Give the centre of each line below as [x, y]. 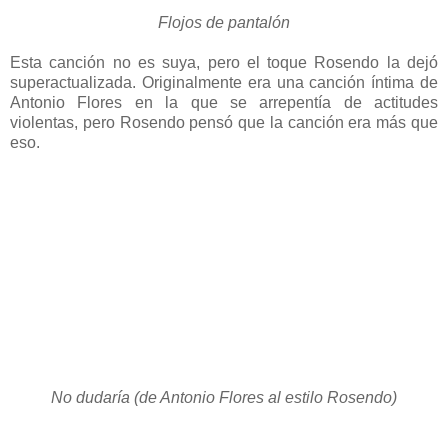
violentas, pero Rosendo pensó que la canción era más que [224, 122]
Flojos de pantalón [224, 22]
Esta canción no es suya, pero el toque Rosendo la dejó [224, 62]
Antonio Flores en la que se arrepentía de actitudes [224, 102]
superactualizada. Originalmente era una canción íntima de [224, 82]
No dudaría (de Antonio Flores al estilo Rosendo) [224, 397]
